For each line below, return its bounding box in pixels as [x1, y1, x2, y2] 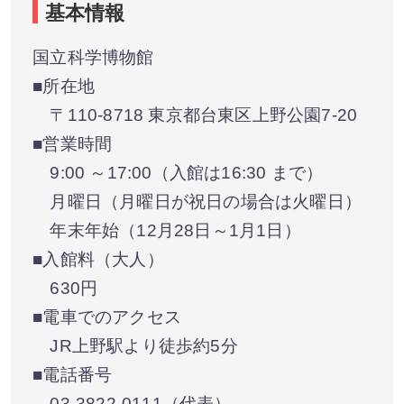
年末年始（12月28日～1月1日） [32, 220, 301, 240]
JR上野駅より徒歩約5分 [32, 335, 238, 355]
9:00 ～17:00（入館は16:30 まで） [32, 162, 324, 182]
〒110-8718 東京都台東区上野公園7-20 [32, 105, 358, 124]
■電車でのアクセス [32, 307, 181, 326]
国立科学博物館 [32, 47, 154, 67]
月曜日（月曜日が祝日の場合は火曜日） [32, 191, 362, 211]
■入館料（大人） [32, 249, 164, 269]
